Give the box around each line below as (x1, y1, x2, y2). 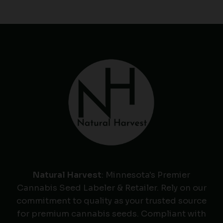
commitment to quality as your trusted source (16, 196, 207, 206)
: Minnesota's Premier (102, 170, 190, 180)
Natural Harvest (33, 170, 102, 180)
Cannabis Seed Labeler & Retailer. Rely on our (16, 183, 207, 193)
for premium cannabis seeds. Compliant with (17, 209, 206, 219)
